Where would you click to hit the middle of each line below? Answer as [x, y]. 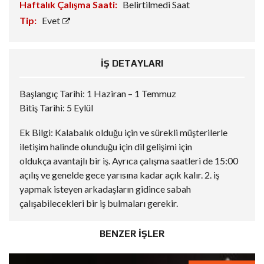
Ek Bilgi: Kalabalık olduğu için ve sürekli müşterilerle [123, 133]
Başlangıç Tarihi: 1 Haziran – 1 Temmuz [98, 94]
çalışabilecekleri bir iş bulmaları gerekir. [99, 203]
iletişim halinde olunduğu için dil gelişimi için [106, 147]
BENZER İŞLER [132, 234]
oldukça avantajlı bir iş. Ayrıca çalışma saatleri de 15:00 [129, 161]
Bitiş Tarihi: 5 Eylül [56, 108]
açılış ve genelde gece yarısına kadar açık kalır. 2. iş [119, 175]
